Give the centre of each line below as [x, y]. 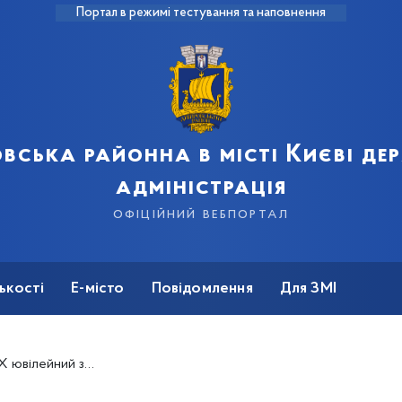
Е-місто [98, 289]
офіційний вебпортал [201, 214]
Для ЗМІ [308, 289]
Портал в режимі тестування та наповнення [201, 13]
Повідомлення [202, 289]
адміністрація [201, 188]
